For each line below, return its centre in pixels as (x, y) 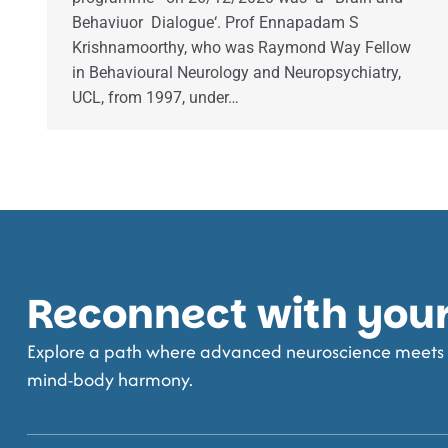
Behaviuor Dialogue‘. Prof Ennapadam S (215, 23)
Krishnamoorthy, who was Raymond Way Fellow (243, 48)
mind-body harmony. (110, 380)
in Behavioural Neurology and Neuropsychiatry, (236, 73)
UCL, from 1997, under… (155, 98)
